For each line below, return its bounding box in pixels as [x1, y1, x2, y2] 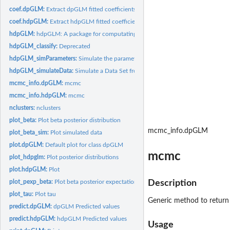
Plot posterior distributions [47, 154, 119, 160]
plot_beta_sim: [9, 129, 51, 136]
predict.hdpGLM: [9, 215, 57, 222]
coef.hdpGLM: [9, 18, 50, 25]
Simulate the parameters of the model [79, 55, 180, 62]
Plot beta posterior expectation [54, 178, 138, 185]
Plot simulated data [50, 129, 103, 136]
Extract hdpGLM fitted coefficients [50, 18, 144, 25]
